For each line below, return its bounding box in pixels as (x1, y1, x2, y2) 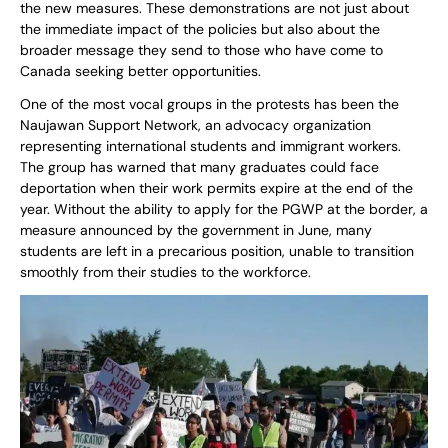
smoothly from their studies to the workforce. (20, 263, 311, 282)
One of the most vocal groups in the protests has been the (20, 95, 399, 114)
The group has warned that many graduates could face (20, 158, 379, 177)
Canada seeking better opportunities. (20, 62, 261, 81)
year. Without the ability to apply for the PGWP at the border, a (20, 200, 428, 219)
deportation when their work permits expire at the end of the (20, 179, 413, 198)
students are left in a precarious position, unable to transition (20, 242, 414, 261)
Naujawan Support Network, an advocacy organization (20, 116, 371, 135)
